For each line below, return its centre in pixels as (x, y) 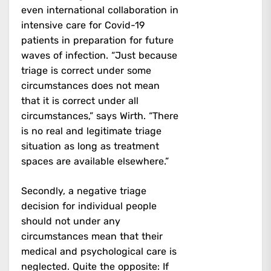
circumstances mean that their (92, 236)
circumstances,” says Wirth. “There (100, 116)
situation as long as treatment (90, 146)
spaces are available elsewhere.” (95, 161)
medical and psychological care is (99, 251)
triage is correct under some (86, 70)
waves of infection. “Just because (99, 55)
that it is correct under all (80, 100)
